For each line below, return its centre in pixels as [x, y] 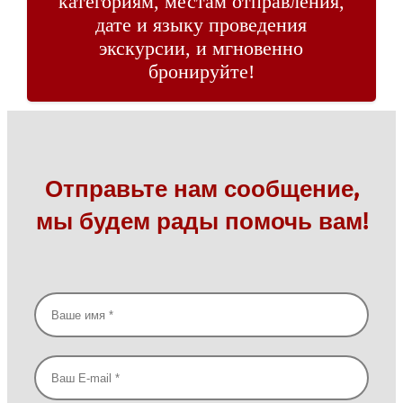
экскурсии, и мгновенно [201, 49]
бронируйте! [201, 72]
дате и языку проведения [201, 25]
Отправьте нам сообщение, [201, 190]
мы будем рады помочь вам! [201, 222]
